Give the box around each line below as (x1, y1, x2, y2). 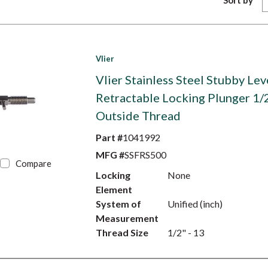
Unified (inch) (167, 198, 223, 209)
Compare (16, 158, 52, 169)
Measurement (95, 212, 159, 224)
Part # (95, 132, 123, 143)
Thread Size (95, 227, 148, 238)
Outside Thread (95, 108, 181, 123)
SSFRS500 (124, 149, 166, 160)
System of (95, 198, 141, 209)
